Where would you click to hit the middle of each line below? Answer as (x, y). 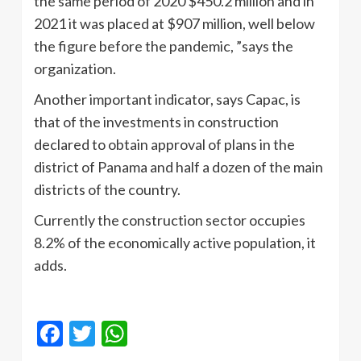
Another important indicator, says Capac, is (167, 100)
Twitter (137, 333)
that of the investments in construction (156, 122)
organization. (75, 69)
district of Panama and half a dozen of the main (178, 167)
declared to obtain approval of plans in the (164, 145)
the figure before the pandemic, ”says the (164, 46)
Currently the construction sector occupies (170, 220)
